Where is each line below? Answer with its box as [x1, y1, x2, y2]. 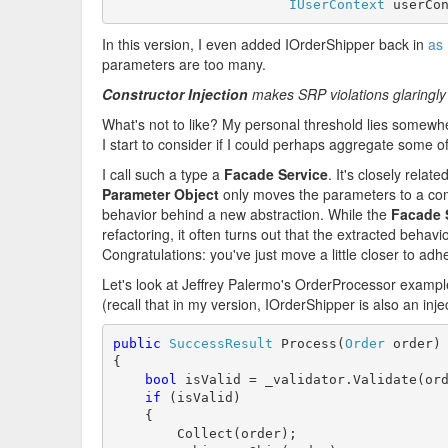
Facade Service [224, 164, 328, 184]
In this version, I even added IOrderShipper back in [102, 34, 428, 54]
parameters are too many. [102, 54, 266, 74]
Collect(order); [112, 425, 297, 441]
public [112, 335, 161, 351]
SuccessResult [168, 335, 273, 351]
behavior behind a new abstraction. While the [102, 204, 391, 224]
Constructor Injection [102, 84, 248, 104]
